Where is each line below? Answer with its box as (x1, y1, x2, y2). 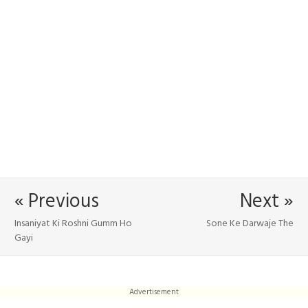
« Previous (14, 186, 99, 217)
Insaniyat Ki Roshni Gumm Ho (14, 215, 132, 232)
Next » (240, 186, 294, 217)
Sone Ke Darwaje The (206, 215, 294, 232)
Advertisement (129, 286, 179, 299)
